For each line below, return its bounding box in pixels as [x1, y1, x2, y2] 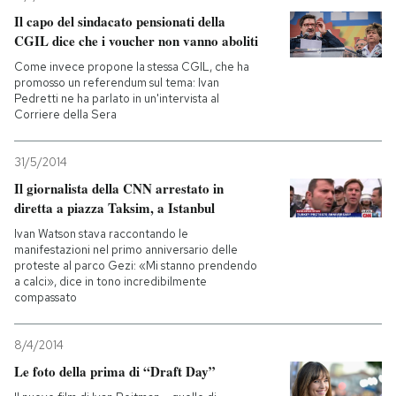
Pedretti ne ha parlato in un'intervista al [14, 91, 219, 106]
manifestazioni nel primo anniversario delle [14, 242, 238, 257]
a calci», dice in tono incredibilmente [14, 274, 207, 289]
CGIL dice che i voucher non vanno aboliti [14, 31, 258, 50]
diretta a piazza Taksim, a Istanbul [14, 198, 215, 217]
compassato [14, 290, 77, 305]
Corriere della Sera [14, 107, 117, 122]
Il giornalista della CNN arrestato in [14, 179, 224, 198]
